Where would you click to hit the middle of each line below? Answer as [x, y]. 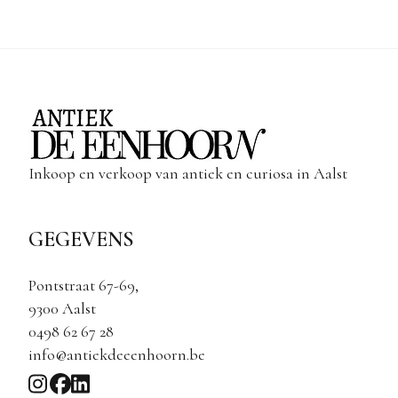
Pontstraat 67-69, [84, 285]
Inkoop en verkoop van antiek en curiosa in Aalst [188, 173]
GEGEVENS [81, 239]
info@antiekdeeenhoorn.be [117, 354]
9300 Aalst [62, 308]
